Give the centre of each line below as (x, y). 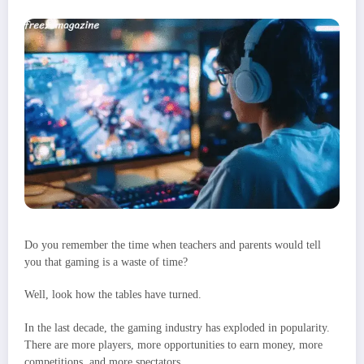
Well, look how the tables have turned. (113, 295)
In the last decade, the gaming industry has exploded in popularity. (177, 327)
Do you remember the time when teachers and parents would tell (173, 245)
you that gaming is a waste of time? (106, 262)
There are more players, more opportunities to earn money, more (173, 344)
